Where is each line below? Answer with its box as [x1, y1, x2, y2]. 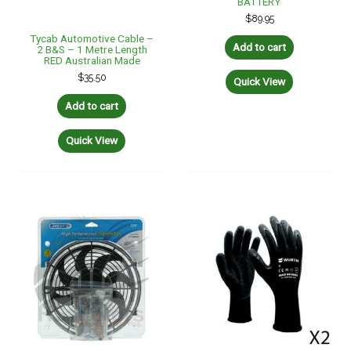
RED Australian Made [43, 54, 140, 67]
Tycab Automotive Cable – [30, 32, 154, 45]
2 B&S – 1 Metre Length [36, 43, 147, 56]
